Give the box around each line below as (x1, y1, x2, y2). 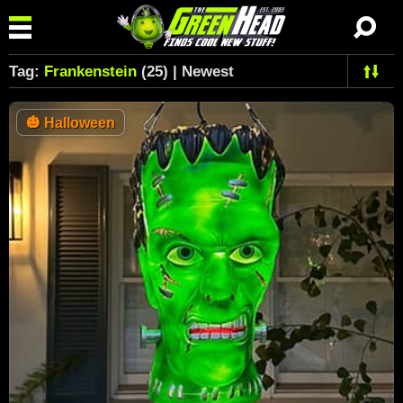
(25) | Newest (137, 63, 234, 80)
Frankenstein (44, 63, 137, 80)
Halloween (40, 115, 115, 130)
